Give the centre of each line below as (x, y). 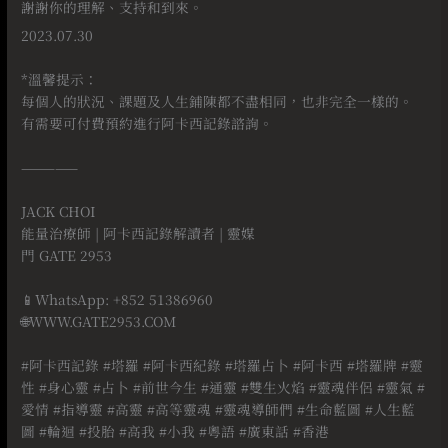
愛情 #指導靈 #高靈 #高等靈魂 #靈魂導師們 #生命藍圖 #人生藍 (218, 409)
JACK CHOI (59, 211)
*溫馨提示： (60, 79)
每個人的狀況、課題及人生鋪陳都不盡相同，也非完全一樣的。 (217, 101)
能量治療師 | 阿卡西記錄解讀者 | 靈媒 (138, 233)
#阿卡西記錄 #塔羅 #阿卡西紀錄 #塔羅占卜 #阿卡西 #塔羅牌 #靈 (222, 365)
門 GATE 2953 (67, 255)
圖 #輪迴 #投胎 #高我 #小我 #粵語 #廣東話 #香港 (175, 431)
